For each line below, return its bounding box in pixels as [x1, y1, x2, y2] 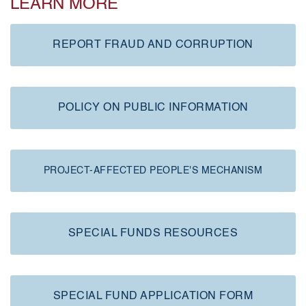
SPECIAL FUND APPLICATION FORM [53, 291, 253, 302]
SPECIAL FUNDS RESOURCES [68, 228, 238, 239]
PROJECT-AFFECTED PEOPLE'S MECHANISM [43, 166, 263, 176]
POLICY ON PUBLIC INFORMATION [57, 102, 249, 113]
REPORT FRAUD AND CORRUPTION [53, 40, 253, 51]
